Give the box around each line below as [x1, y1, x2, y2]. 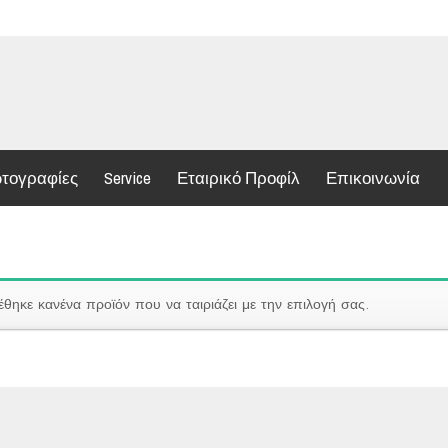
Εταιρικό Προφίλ [177, 166, 300, 189]
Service [104, 166, 151, 189]
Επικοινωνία [326, 166, 420, 189]
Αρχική [381, 280, 423, 300]
